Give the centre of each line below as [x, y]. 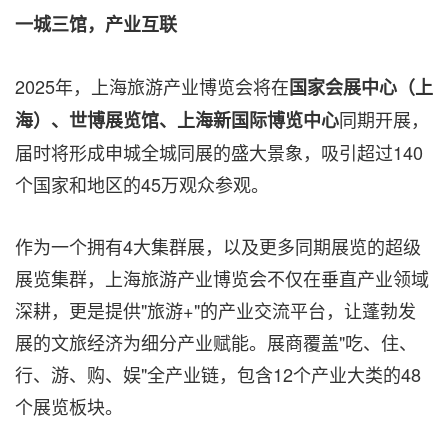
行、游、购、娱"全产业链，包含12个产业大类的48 [218, 374]
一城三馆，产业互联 [96, 24]
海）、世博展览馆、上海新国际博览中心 [177, 120]
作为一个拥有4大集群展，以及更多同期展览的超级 [218, 246]
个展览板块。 [69, 406]
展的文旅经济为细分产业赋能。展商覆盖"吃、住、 [216, 342]
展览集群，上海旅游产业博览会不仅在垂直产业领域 [222, 278]
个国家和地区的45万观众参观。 [142, 184]
